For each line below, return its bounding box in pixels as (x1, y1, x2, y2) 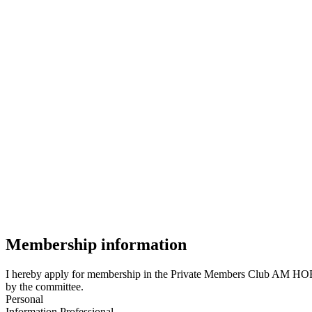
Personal (6, 292, 43, 305)
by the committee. (6, 280, 84, 292)
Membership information (6, 235, 187, 253)
